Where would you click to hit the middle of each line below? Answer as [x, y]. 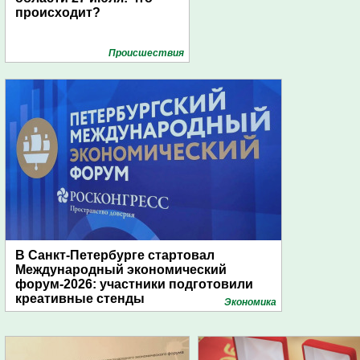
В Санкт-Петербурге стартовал [115, 255]
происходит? [58, 12]
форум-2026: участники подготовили [134, 284]
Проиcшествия [146, 53]
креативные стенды [80, 299]
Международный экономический [121, 270]
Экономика [250, 302]
